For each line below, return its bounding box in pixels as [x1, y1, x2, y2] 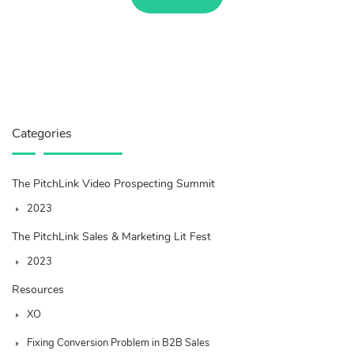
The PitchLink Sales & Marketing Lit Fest [12, 228, 211, 244]
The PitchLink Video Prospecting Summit [12, 175, 215, 191]
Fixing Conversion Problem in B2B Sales [27, 335, 209, 349]
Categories [12, 124, 72, 142]
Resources [12, 281, 64, 297]
